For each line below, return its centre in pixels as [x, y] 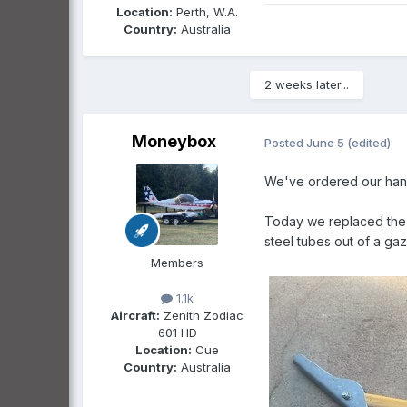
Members [177, 262]
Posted [285, 142]
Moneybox [174, 141]
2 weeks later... [307, 84]
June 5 [325, 142]
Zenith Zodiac [202, 316]
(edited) [369, 142]
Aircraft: [135, 316]
